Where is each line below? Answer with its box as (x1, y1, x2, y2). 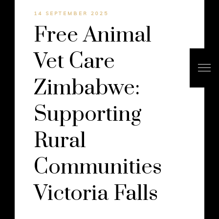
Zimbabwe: (33, 75, 140, 102)
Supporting (33, 101, 141, 128)
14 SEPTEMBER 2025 (33, 10, 109, 17)
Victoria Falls (33, 180, 158, 207)
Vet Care (33, 48, 115, 75)
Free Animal (33, 22, 152, 49)
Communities (33, 154, 162, 181)
